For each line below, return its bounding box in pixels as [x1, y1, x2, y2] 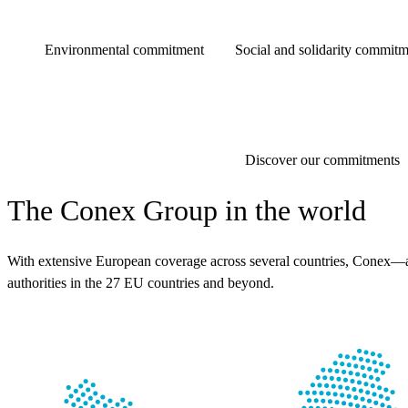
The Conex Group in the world [7, 194, 366, 228]
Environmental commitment [45, 42, 205, 58]
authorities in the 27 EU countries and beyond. [7, 275, 274, 291]
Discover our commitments [244, 151, 400, 168]
